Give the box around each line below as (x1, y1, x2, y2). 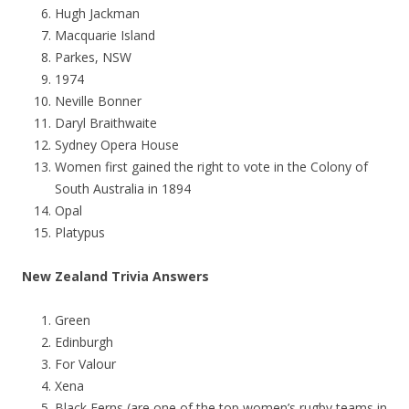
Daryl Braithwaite (55, 114, 157, 131)
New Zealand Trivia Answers (22, 267, 209, 285)
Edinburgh (55, 333, 113, 351)
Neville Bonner (55, 92, 142, 110)
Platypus (55, 224, 105, 241)
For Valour (55, 355, 116, 372)
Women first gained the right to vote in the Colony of (55, 158, 368, 175)
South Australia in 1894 (55, 180, 191, 197)
